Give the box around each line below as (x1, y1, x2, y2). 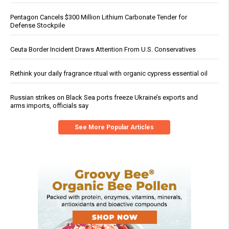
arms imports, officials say (10, 102, 88, 110)
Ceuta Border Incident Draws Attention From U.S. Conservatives (10, 45, 196, 54)
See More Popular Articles (75, 124, 154, 131)
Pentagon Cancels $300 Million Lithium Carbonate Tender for (10, 13, 187, 21)
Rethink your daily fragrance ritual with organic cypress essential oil (10, 70, 208, 78)
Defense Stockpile (10, 21, 65, 30)
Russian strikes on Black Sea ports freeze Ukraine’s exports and (10, 94, 198, 102)
